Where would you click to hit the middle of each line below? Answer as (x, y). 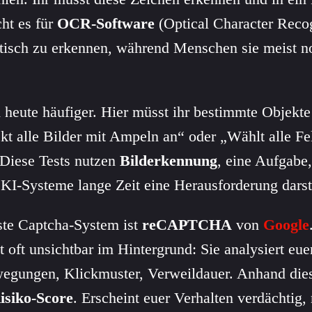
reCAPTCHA (187, 224)
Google (286, 224)
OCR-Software (106, 23)
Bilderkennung (169, 160)
